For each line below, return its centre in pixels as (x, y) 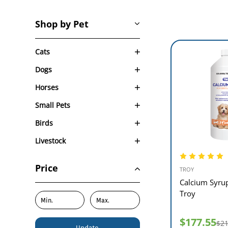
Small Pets (52, 105)
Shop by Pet (62, 24)
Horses (47, 87)
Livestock (50, 141)
